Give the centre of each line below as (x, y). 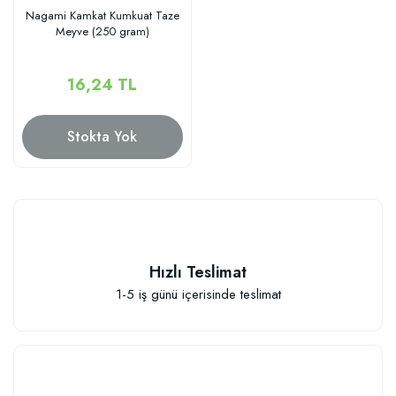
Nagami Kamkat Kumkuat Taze (102, 15)
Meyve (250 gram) (102, 31)
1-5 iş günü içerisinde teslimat (198, 294)
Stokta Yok (103, 136)
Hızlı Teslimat (198, 272)
